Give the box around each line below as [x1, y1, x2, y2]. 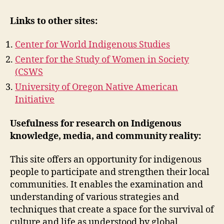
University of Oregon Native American [15, 81, 178, 93]
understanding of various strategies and [10, 191, 179, 203]
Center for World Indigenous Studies [15, 39, 170, 50]
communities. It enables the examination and [10, 179, 203, 190]
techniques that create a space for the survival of [10, 204, 214, 215]
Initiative [15, 94, 54, 105]
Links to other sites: [10, 15, 97, 27]
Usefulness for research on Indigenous [10, 117, 181, 129]
